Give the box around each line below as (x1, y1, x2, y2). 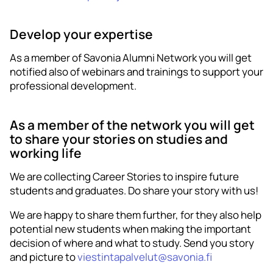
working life (10, 143, 82, 161)
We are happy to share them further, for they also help (10, 207, 261, 222)
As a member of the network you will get (10, 115, 255, 133)
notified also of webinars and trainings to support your (10, 64, 263, 79)
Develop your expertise (10, 24, 153, 43)
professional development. (10, 78, 136, 93)
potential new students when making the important (10, 221, 251, 236)
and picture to (10, 249, 77, 264)
